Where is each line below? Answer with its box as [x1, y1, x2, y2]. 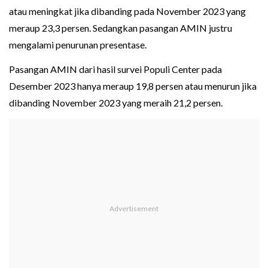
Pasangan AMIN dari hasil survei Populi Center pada [9, 63, 222, 75]
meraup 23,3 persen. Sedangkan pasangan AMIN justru [9, 22, 232, 34]
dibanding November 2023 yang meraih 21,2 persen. [9, 97, 223, 109]
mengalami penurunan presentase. [9, 39, 147, 51]
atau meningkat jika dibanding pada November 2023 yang [9, 5, 246, 17]
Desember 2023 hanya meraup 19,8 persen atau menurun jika [9, 80, 257, 92]
